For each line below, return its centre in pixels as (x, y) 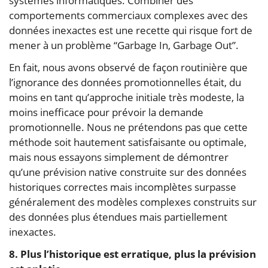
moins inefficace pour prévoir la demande (106, 112)
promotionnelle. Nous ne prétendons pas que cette (128, 127)
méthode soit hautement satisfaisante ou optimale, (128, 142)
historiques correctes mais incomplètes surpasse (123, 187)
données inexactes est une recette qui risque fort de (131, 30)
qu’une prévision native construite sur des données (128, 172)
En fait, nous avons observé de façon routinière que (128, 67)
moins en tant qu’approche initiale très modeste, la (127, 97)
